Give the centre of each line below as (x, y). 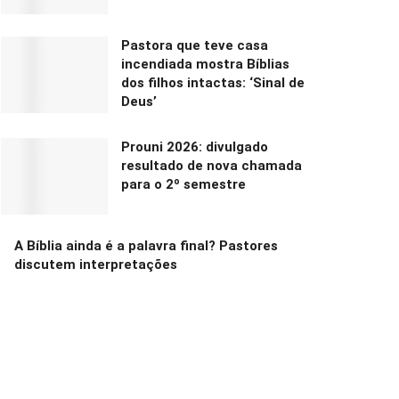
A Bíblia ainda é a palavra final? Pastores (146, 246)
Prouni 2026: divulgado (195, 147)
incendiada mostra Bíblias (205, 65)
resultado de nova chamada (212, 166)
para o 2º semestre (183, 185)
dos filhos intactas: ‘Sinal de (213, 83)
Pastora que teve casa (195, 46)
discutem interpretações (96, 265)
